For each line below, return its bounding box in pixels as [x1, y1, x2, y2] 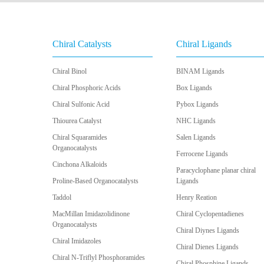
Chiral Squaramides [52, 133, 107, 142]
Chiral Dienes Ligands [176, 243, 239, 252]
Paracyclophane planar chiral [176, 166, 256, 175]
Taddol [52, 193, 71, 202]
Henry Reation [176, 193, 217, 202]
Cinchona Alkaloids [52, 160, 107, 169]
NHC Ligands [176, 117, 216, 126]
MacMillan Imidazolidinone [52, 210, 130, 219]
